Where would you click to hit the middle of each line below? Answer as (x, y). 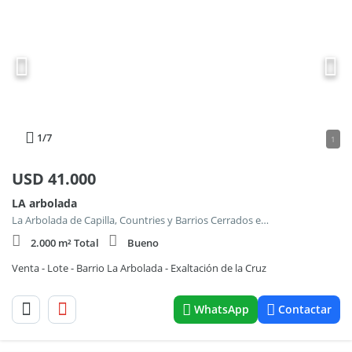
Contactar (305, 309)
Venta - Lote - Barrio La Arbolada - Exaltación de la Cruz (139, 268)
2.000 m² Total (65, 243)
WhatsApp (222, 309)
